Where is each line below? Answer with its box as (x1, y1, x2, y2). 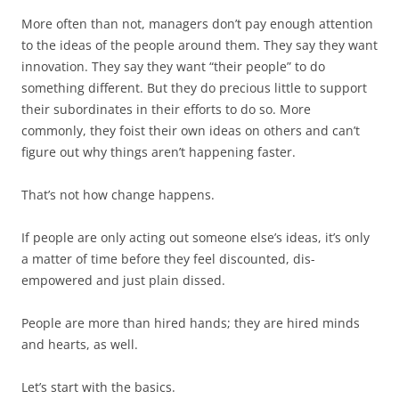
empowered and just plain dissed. (21, 272, 225, 289)
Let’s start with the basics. (21, 379, 175, 395)
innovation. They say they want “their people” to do (21, 58, 325, 75)
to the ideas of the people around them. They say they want (21, 37, 378, 53)
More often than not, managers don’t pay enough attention (21, 15, 373, 32)
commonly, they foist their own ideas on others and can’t (21, 122, 360, 139)
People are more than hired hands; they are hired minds (21, 314, 360, 331)
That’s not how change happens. (21, 186, 215, 203)
